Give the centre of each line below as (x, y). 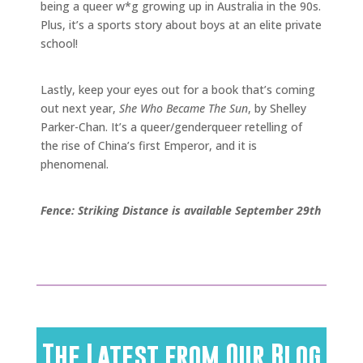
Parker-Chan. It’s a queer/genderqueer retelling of (171, 126)
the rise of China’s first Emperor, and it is (149, 145)
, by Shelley (277, 108)
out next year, (80, 108)
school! (61, 43)
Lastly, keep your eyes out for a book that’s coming (178, 89)
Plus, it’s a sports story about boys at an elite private (181, 24)
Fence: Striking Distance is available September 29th (181, 210)
